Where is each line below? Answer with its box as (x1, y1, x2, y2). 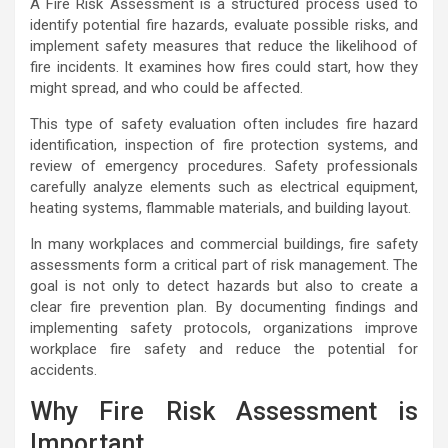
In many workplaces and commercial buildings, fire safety (30, 235, 418, 253)
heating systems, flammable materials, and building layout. (30, 199, 411, 217)
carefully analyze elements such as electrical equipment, (30, 178, 418, 196)
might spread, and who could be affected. (30, 79, 303, 97)
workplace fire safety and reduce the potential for (30, 340, 418, 358)
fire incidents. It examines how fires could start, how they (30, 58, 418, 76)
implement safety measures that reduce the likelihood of (30, 37, 418, 55)
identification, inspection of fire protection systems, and (30, 136, 418, 154)
